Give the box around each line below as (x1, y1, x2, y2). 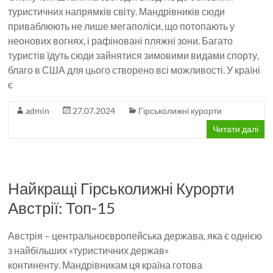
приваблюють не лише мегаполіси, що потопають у (8, 20, 235, 32)
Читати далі (212, 124, 258, 134)
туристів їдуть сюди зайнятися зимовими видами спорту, (8, 49, 260, 61)
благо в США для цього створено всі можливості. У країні (8, 64, 261, 76)
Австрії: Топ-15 (8, 198, 116, 218)
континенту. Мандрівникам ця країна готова (8, 259, 203, 271)
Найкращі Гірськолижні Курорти (8, 179, 235, 198)
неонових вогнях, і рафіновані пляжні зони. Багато (8, 35, 233, 46)
